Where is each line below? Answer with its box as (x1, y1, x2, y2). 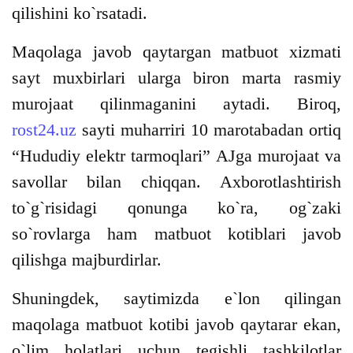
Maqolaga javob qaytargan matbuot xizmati (12, 42, 341, 62)
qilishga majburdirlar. (12, 250, 166, 270)
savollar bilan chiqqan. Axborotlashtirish (12, 172, 341, 192)
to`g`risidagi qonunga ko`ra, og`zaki (12, 198, 341, 218)
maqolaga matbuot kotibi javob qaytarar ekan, (12, 314, 341, 335)
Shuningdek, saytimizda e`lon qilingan (12, 288, 341, 309)
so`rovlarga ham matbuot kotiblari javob (12, 224, 341, 244)
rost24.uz (12, 120, 76, 140)
